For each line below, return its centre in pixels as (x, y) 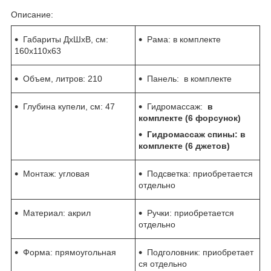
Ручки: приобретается (191, 213)
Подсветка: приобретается (200, 173)
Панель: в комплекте (189, 78)
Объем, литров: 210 (63, 78)
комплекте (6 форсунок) (190, 118)
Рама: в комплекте (184, 39)
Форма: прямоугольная (70, 252)
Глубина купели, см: (64, 106)
